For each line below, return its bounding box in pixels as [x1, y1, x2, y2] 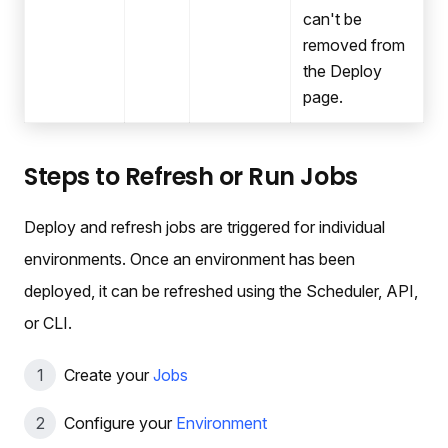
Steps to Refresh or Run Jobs [24, 160, 358, 194]
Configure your [64, 413, 176, 434]
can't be [303, 9, 362, 30]
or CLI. [24, 313, 72, 334]
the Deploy [303, 61, 382, 82]
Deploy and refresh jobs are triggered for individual [24, 217, 385, 238]
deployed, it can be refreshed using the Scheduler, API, [24, 281, 418, 302]
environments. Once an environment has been [24, 249, 355, 270]
